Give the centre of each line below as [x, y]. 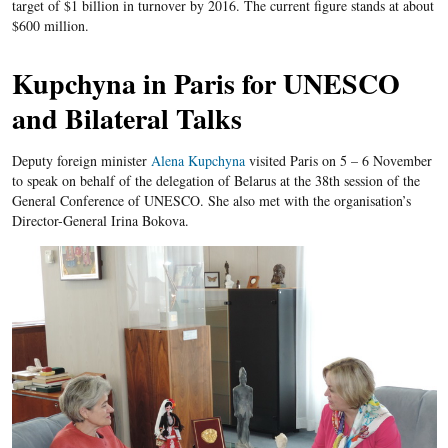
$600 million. [50, 26]
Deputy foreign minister [81, 161]
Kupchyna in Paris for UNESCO [205, 84]
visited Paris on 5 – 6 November [340, 161]
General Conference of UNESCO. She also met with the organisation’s [211, 201]
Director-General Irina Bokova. [100, 221]
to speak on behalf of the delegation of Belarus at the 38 [170, 181]
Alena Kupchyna [199, 161]
